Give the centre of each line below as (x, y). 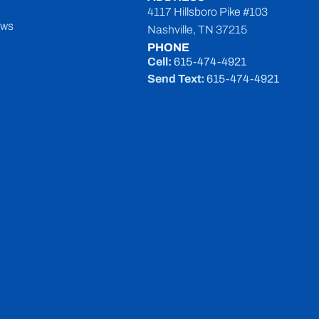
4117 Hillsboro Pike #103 (208, 11)
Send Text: (176, 78)
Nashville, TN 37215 (198, 29)
